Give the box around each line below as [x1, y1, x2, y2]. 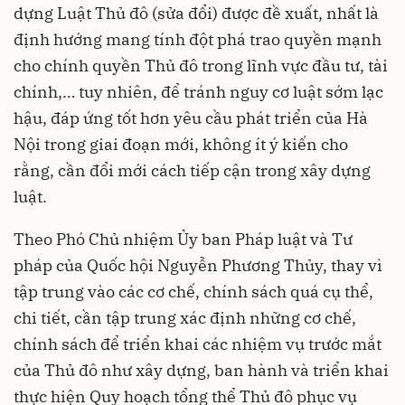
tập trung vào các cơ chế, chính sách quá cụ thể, [14, 280, 373, 302]
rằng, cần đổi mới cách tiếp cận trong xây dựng [14, 159, 371, 181]
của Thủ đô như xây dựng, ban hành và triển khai [14, 359, 389, 381]
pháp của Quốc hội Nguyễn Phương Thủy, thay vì [14, 254, 382, 276]
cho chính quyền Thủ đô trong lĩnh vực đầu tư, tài [14, 54, 388, 76]
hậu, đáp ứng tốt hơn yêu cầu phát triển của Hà [14, 107, 368, 128]
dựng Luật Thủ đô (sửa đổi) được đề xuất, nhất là [14, 2, 379, 24]
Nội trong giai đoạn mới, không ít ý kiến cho [14, 133, 348, 155]
